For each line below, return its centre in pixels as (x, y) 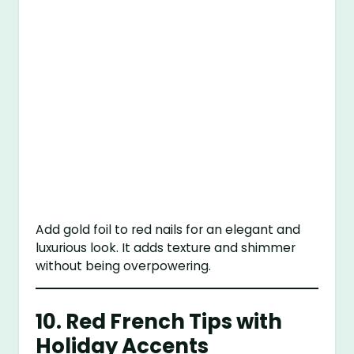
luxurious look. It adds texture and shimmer (166, 248)
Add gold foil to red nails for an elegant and (168, 230)
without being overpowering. (124, 266)
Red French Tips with (174, 321)
